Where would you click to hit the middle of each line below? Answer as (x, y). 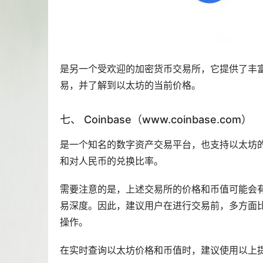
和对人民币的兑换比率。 (112, 161)
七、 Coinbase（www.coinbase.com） (156, 120)
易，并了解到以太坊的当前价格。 (130, 85)
